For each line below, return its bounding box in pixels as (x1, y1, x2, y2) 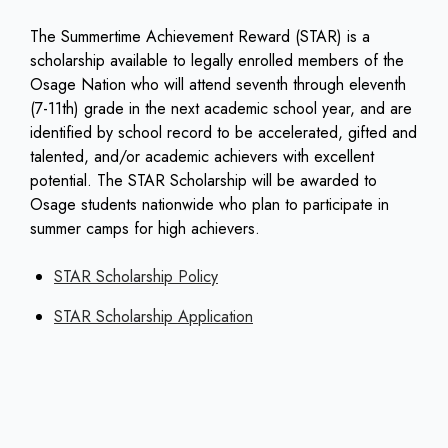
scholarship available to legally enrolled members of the (30, 49, 404, 73)
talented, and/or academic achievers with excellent (30, 145, 374, 169)
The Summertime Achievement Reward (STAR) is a (30, 25, 370, 49)
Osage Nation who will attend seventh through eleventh (30, 73, 406, 97)
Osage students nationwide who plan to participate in (30, 193, 389, 217)
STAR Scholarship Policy (54, 265, 218, 289)
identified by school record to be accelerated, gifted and (30, 121, 417, 145)
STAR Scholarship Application (54, 305, 253, 329)
